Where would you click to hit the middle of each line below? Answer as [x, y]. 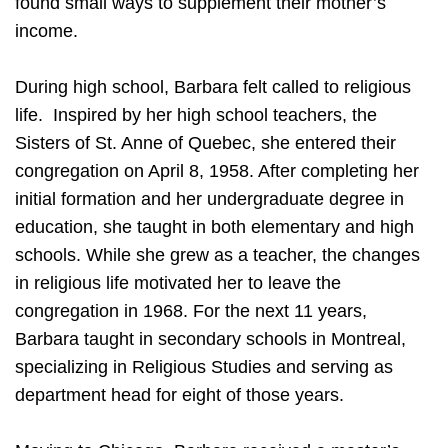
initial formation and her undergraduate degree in [209, 199]
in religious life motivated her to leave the [178, 283]
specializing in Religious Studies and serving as [204, 367]
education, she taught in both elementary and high [214, 227]
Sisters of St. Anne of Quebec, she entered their [205, 143]
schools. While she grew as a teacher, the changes [217, 255]
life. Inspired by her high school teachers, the [196, 115]
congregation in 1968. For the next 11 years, [191, 311]
